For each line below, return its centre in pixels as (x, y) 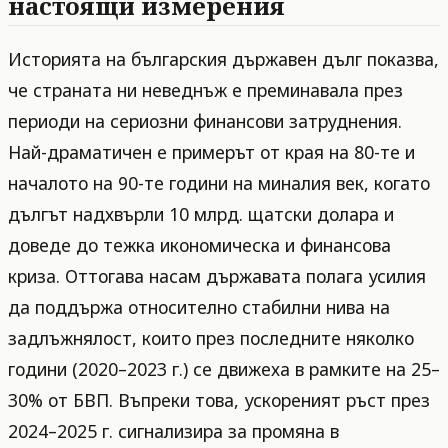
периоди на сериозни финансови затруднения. (205, 121)
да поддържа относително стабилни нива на (199, 307)
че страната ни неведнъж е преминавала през (205, 90)
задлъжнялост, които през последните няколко (211, 338)
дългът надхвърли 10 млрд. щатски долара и (201, 214)
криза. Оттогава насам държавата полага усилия (217, 276)
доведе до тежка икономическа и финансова (199, 245)
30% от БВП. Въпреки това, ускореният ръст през (219, 400)
